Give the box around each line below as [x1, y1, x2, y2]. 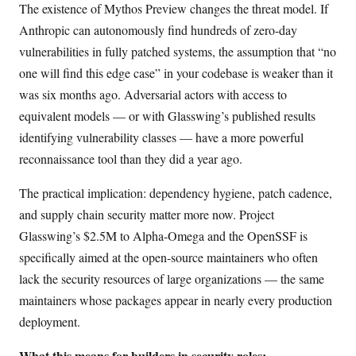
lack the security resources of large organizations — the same [19, 270, 324, 288]
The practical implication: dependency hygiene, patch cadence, [19, 184, 332, 202]
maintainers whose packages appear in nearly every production [19, 292, 332, 309]
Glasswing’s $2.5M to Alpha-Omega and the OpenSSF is [19, 227, 308, 245]
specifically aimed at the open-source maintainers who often [19, 249, 318, 266]
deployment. [19, 313, 80, 331]
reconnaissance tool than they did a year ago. [19, 150, 242, 168]
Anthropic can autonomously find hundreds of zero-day [19, 21, 297, 39]
